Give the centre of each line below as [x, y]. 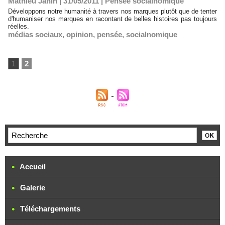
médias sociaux [35, 34]
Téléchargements [49, 209]
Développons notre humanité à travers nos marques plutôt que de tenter [113, 11]
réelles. [19, 26]
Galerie [32, 188]
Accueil [32, 166]
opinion [80, 34]
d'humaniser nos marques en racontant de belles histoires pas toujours [113, 19]
